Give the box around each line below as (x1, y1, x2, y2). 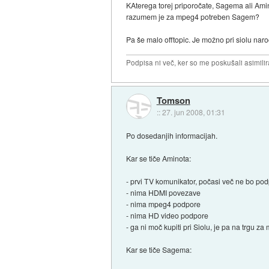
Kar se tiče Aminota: (126, 153, 192, 163)
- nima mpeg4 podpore (126, 198, 201, 209)
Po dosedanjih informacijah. (126, 130, 218, 141)
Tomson (156, 93, 190, 107)
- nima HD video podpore (126, 210, 209, 220)
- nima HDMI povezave (126, 187, 201, 198)
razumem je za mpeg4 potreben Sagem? (126, 11, 260, 22)
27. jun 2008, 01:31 (162, 106, 225, 117)
